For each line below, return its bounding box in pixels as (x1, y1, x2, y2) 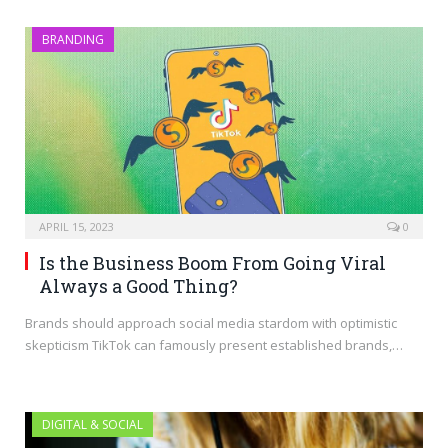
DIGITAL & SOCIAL (42, 415, 143, 433)
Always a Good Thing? (39, 273, 238, 298)
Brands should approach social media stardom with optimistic (25, 313, 397, 332)
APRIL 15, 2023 (39, 218, 114, 234)
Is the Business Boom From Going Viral (39, 250, 386, 275)
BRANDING (42, 31, 104, 48)
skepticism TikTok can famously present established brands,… (25, 335, 403, 354)
